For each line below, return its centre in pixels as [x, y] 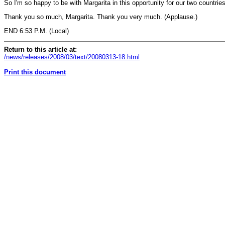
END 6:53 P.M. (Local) [36, 31]
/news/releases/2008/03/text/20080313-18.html [72, 57]
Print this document [35, 72]
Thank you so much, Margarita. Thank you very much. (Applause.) [101, 17]
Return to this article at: [40, 49]
